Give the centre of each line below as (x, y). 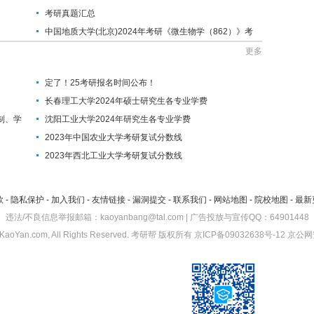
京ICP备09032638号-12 (240, 235)
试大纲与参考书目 (78, 50)
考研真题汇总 (70, 14)
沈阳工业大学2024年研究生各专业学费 (118, 120)
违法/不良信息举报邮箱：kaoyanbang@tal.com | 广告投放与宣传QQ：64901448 (157, 218)
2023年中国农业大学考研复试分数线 (114, 138)
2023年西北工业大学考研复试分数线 (114, 156)
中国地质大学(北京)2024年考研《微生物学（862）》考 (149, 32)
